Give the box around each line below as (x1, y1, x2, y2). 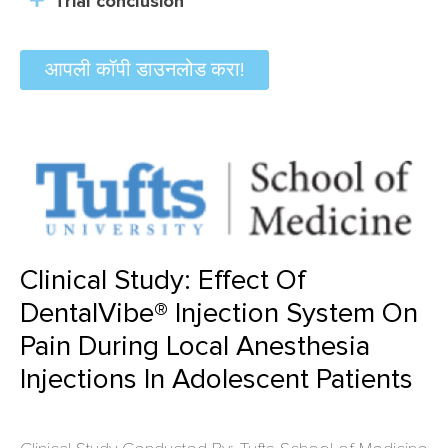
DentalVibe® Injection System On (20, 296, 418, 331)
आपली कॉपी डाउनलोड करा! (45, 57, 244, 82)
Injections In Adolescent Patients (20, 362, 413, 397)
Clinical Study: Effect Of (20, 263, 306, 298)
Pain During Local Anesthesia (20, 329, 370, 364)
